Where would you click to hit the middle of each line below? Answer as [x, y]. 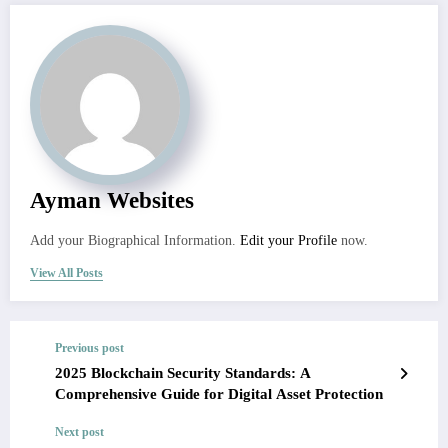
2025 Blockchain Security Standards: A [183, 372]
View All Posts [66, 272]
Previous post [89, 347]
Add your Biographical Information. [135, 240]
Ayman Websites [112, 200]
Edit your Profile [288, 240]
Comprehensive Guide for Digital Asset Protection [219, 393]
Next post [79, 431]
